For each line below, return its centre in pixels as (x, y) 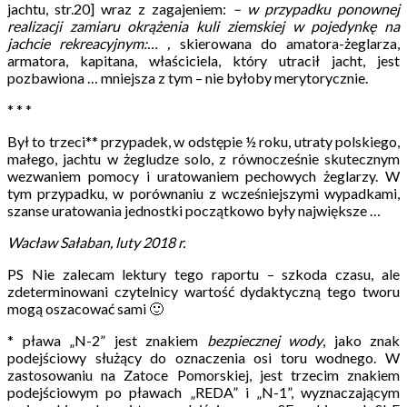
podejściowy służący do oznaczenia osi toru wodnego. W (203, 357)
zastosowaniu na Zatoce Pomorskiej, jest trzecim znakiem (203, 374)
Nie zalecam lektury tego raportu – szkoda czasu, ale (216, 273)
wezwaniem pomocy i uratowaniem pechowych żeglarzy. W (203, 175)
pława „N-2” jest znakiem (110, 340)
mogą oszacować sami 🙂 (85, 308)
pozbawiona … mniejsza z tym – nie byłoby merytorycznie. (188, 77)
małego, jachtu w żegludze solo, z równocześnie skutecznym (203, 158)
